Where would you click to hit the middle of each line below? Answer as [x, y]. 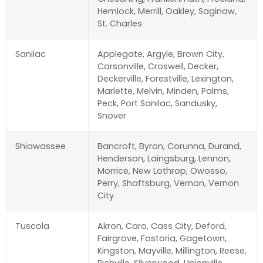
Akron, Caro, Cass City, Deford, [162, 226]
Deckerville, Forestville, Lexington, [166, 79]
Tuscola [32, 226]
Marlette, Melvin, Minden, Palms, [163, 91]
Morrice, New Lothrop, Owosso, [162, 171]
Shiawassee [41, 146]
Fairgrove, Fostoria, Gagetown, [162, 239]
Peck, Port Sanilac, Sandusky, [157, 104]
